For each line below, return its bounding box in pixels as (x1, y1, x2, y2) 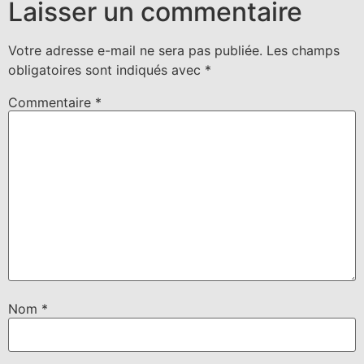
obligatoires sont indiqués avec (8, 61, 205, 78)
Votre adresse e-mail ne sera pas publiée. (8, 41, 262, 58)
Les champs (266, 41, 340, 58)
